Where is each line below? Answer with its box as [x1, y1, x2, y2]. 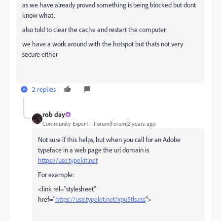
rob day [42, 110, 65, 118]
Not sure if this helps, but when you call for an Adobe [38, 135, 181, 144]
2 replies [32, 85, 56, 93]
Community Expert [42, 120, 88, 127]
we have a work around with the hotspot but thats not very [22, 39, 183, 48]
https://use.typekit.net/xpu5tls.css [55, 195, 146, 203]
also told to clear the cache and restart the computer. [22, 25, 166, 34]
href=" [38, 195, 55, 203]
